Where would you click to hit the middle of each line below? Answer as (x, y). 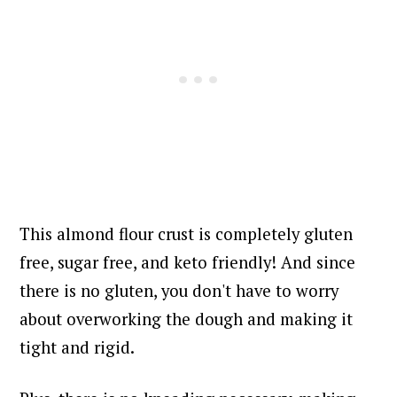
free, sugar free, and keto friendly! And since (188, 262)
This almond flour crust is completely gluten (187, 234)
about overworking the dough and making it (187, 319)
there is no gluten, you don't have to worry (179, 290)
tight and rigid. (79, 347)
